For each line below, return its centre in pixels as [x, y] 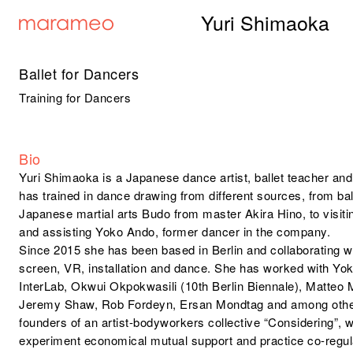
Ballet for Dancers [79, 73]
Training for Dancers [75, 98]
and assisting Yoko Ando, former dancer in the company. [175, 232]
